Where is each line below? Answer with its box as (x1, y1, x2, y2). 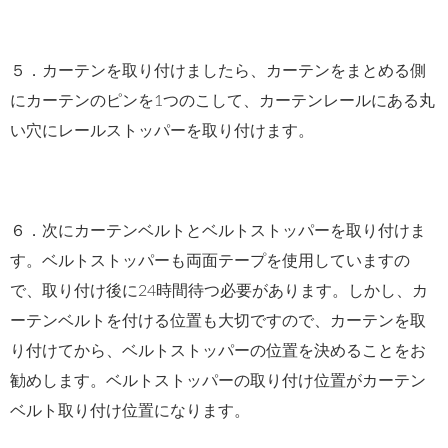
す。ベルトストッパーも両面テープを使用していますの (10, 252, 410, 269)
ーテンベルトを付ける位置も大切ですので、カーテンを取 (10, 312, 426, 329)
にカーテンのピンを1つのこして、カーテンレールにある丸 (10, 92, 435, 109)
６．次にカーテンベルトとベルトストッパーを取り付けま (10, 222, 426, 239)
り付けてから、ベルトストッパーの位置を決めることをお (10, 342, 426, 359)
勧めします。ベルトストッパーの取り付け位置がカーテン (10, 372, 426, 389)
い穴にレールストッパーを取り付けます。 (10, 122, 314, 139)
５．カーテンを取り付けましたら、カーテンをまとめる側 (10, 62, 426, 79)
